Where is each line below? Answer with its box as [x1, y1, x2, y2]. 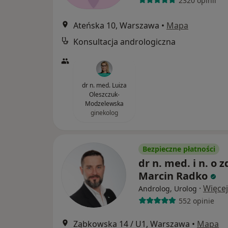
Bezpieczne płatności [142, 144, 215, 154]
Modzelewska [85, 99, 124, 108]
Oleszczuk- [89, 90, 120, 99]
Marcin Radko [138, 169, 208, 183]
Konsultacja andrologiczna [73, 36, 176, 47]
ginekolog [91, 108, 118, 117]
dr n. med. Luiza [82, 81, 127, 90]
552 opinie [178, 195, 214, 206]
